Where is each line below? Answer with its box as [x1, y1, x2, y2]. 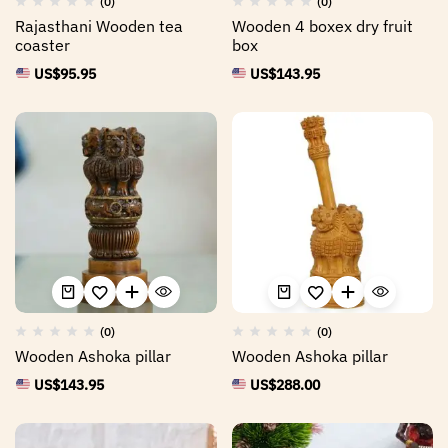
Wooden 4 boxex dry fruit [231, 15, 413, 36]
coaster [15, 34, 70, 55]
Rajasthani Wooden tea [15, 15, 183, 36]
